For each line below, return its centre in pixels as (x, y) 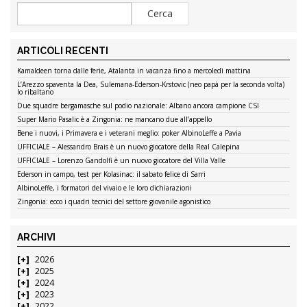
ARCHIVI (36, 237)
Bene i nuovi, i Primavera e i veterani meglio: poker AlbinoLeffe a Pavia (129, 133)
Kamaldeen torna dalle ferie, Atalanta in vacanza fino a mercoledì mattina (134, 70)
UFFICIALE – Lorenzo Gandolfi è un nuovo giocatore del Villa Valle (121, 160)
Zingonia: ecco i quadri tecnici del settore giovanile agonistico (114, 201)
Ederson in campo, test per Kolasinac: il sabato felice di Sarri (111, 174)
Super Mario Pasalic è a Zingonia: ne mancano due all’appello (114, 119)
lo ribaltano (35, 91)
